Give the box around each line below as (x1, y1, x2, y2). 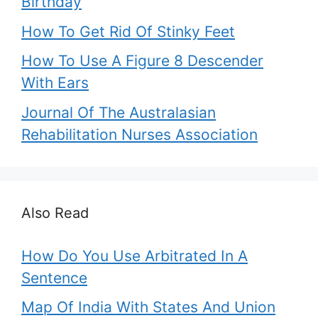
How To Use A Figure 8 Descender (21, 52, 263, 70)
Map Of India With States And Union (21, 298, 275, 316)
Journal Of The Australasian (21, 103, 216, 121)
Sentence (21, 268, 87, 287)
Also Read (21, 204, 89, 221)
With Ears (21, 74, 89, 92)
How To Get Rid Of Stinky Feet (21, 22, 235, 40)
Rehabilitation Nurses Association (21, 125, 258, 143)
